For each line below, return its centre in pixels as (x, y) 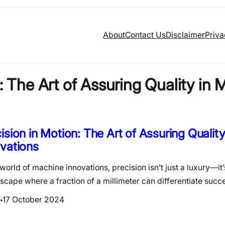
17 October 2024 (33, 200)
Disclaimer (185, 35)
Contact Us (145, 35)
